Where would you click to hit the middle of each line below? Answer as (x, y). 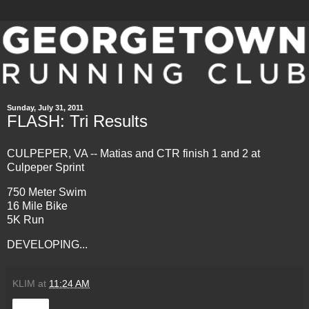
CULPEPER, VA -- (52, 154)
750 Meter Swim (47, 192)
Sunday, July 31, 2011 (45, 107)
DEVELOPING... (47, 245)
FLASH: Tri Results (77, 121)
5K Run (26, 220)
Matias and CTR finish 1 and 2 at (179, 154)
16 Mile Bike (37, 206)
